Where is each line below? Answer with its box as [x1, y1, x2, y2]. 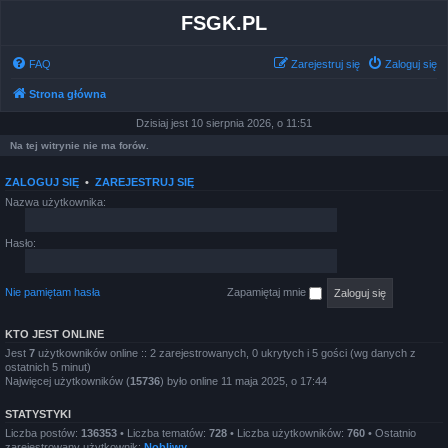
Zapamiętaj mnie [227, 285, 309, 298]
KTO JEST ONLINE [5, 328, 104, 340]
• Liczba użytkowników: [227, 427, 347, 439]
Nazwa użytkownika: [5, 196, 106, 208]
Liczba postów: [5, 427, 81, 439]
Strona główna [29, 88, 106, 100]
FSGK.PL [181, 12, 267, 34]
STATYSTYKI [5, 408, 71, 420]
